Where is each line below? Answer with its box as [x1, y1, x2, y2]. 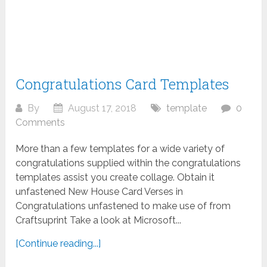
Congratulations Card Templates [15, 74, 229, 94]
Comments [15, 117, 66, 129]
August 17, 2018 [66, 103, 137, 114]
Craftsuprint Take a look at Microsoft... [15, 215, 182, 226]
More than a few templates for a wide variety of [15, 143, 225, 155]
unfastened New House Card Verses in [15, 186, 184, 198]
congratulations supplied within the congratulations [15, 157, 241, 169]
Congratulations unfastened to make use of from [15, 200, 231, 212]
